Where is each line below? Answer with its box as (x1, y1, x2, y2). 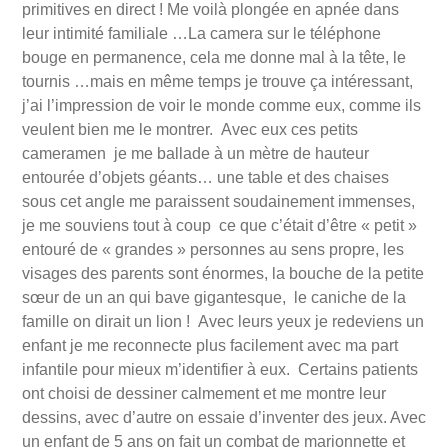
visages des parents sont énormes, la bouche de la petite (22, 265, 424, 282)
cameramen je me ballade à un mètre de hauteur (22, 145, 369, 162)
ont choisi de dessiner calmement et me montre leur (22, 385, 386, 402)
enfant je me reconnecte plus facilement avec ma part (22, 337, 398, 354)
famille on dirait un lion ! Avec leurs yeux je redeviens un (22, 313, 424, 330)
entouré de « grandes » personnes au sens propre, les (22, 241, 404, 258)
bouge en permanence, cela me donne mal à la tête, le (22, 49, 406, 66)
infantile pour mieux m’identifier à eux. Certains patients (22, 361, 418, 378)
